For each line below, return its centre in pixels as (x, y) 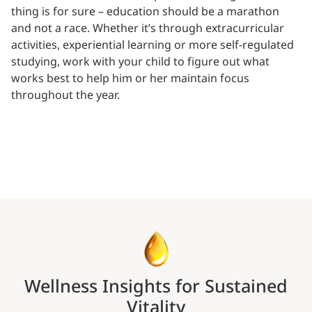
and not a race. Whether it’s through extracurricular (148, 28)
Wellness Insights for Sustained (156, 287)
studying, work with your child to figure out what (140, 62)
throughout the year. (65, 95)
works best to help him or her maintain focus (130, 78)
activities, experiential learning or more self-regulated (153, 45)
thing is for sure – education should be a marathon (145, 11)
